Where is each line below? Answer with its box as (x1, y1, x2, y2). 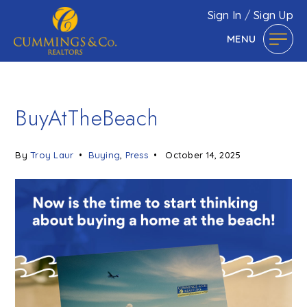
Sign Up (254, 8, 293, 23)
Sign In (207, 8, 245, 23)
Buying (88, 149, 121, 160)
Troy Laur (30, 149, 74, 160)
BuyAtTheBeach (15, 102, 159, 134)
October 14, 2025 (162, 149, 241, 160)
